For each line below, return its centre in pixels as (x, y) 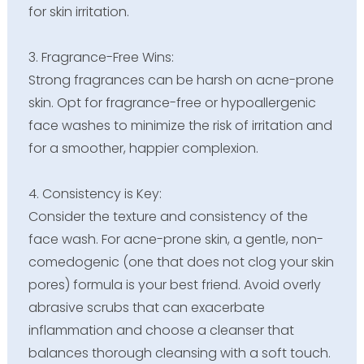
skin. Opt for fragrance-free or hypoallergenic (172, 103)
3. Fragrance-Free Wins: (101, 58)
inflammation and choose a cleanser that (161, 331)
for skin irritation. (78, 12)
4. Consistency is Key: (95, 194)
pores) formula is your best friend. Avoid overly (174, 285)
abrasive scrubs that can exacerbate (146, 308)
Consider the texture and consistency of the (168, 217)
